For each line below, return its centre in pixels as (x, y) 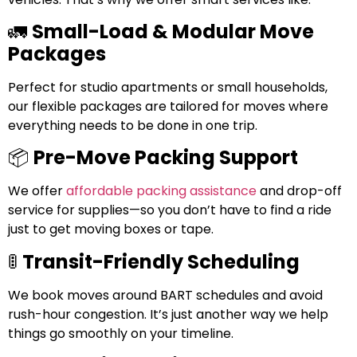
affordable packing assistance (161, 191)
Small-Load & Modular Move (173, 31)
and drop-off (299, 191)
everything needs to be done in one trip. (133, 125)
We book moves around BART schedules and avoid (165, 295)
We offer (37, 191)
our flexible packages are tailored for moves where (168, 106)
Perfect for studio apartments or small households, (168, 87)
